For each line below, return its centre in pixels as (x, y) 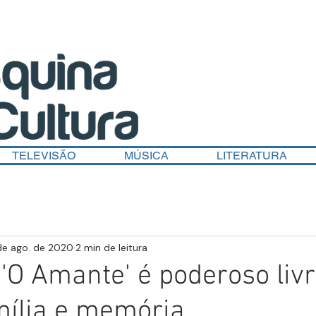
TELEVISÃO (43, 156)
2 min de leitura (111, 247)
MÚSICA (146, 156)
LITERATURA (252, 156)
